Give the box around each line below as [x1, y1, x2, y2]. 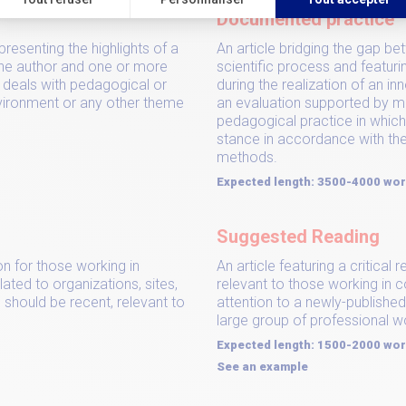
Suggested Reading [217, 226, 380, 247]
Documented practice [217, 8, 394, 30]
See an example [217, 360, 308, 373]
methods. [217, 149, 277, 166]
